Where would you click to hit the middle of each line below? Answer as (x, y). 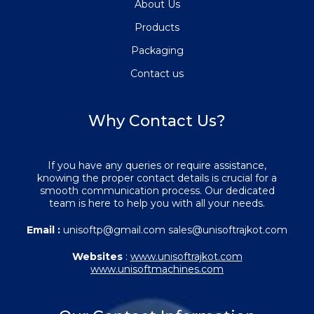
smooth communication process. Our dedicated (157, 190)
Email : (43, 230)
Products (157, 27)
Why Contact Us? (157, 121)
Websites (97, 256)
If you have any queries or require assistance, (157, 165)
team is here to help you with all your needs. (157, 203)
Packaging (157, 50)
